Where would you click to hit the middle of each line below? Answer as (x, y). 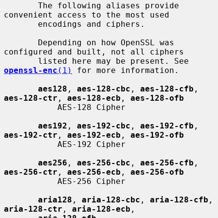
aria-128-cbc (111, 200)
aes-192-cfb (167, 126)
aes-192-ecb (94, 135)
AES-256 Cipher (31, 181)
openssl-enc (31, 70)
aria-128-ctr (33, 209)
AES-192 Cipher (31, 144)
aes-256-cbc (104, 163)
